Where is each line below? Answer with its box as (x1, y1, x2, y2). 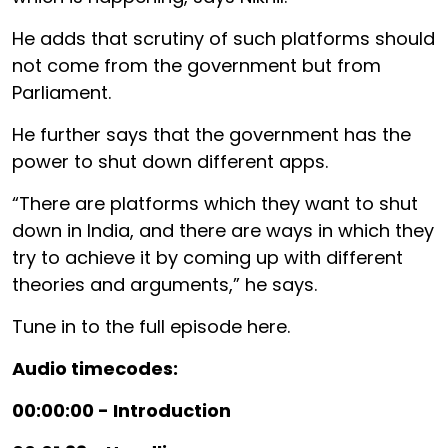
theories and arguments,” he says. (12, 272, 317, 297)
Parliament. (12, 80, 111, 105)
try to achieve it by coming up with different (12, 245, 403, 270)
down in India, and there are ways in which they (12, 218, 434, 243)
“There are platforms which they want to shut (12, 191, 418, 216)
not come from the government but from (12, 53, 381, 78)
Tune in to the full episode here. (12, 314, 290, 339)
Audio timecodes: (12, 356, 178, 381)
